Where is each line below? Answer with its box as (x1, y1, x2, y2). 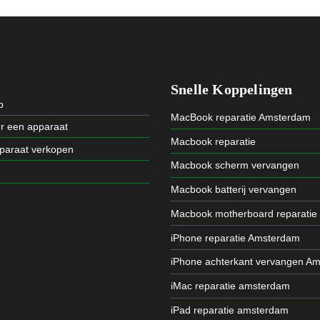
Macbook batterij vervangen (171, 184, 296, 196)
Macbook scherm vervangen (171, 159, 299, 171)
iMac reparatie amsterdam (171, 280, 290, 292)
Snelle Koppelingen (171, 81, 293, 98)
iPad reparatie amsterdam (171, 304, 289, 316)
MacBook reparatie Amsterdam (171, 111, 311, 123)
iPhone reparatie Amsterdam (171, 231, 300, 244)
